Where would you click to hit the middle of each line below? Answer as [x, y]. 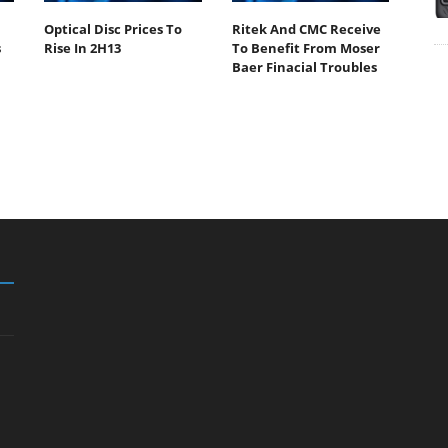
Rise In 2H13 [82, 47]
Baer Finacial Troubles [304, 66]
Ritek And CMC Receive [306, 28]
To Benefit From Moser [305, 47]
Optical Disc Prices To [113, 28]
